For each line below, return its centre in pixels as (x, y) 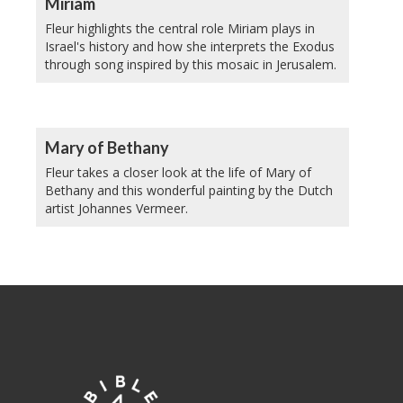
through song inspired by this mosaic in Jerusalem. (191, 64)
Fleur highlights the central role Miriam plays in (180, 28)
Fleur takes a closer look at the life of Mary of (178, 172)
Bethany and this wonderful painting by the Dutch (189, 190)
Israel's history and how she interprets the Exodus (190, 46)
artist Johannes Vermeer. (116, 208)
